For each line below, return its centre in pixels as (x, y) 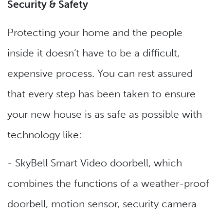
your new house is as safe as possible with (105, 114)
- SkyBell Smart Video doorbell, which (95, 163)
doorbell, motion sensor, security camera (102, 204)
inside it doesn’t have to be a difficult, (93, 53)
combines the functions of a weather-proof (108, 183)
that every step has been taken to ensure (101, 94)
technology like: (46, 135)
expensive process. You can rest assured (100, 73)
